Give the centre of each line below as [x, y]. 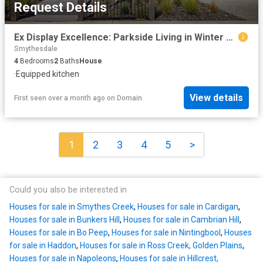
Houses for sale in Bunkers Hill [65, 220]
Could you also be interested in [68, 190]
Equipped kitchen [48, 74]
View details [216, 98]
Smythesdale [36, 48]
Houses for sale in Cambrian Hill [181, 220]
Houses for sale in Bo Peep [59, 233]
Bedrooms [36, 61]
